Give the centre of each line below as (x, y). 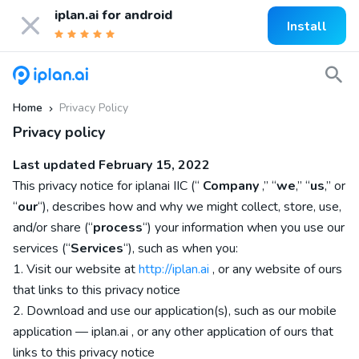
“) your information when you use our (244, 228)
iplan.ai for (89, 15)
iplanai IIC (161, 186)
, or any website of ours (277, 269)
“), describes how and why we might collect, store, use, (190, 207)
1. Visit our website (67, 269)
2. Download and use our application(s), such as (144, 311)
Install (307, 26)
